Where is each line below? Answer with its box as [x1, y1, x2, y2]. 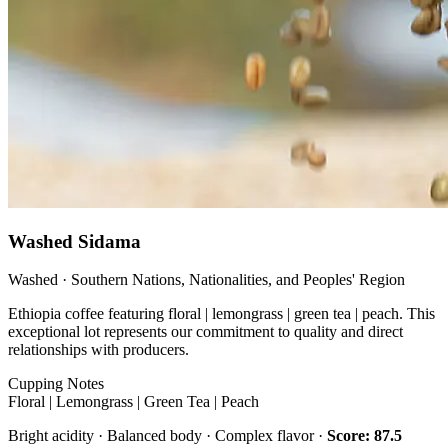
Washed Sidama [8, 230, 141, 252]
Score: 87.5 [327, 427, 402, 445]
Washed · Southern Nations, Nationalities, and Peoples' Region [8, 271, 405, 289]
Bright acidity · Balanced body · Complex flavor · [8, 427, 327, 445]
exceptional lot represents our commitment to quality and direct [8, 323, 403, 341]
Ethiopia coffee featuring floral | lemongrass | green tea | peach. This [8, 305, 435, 323]
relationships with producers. [8, 341, 189, 359]
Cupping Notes [8, 375, 104, 393]
